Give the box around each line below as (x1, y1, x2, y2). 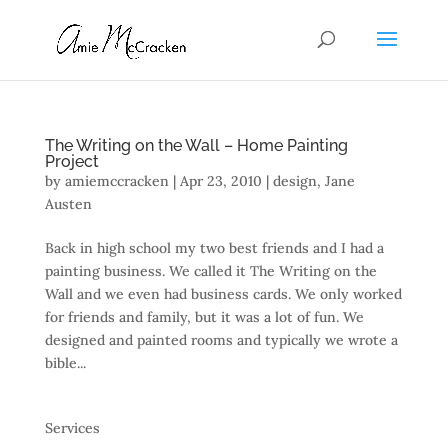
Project (44, 152, 99, 171)
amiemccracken (64, 172, 169, 190)
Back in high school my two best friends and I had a (44, 239, 384, 257)
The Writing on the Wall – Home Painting (44, 136, 348, 155)
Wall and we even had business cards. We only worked (44, 285, 402, 303)
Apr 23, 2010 (179, 172, 262, 190)
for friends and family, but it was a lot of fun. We (44, 308, 364, 326)
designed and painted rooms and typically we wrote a (44, 331, 398, 349)
